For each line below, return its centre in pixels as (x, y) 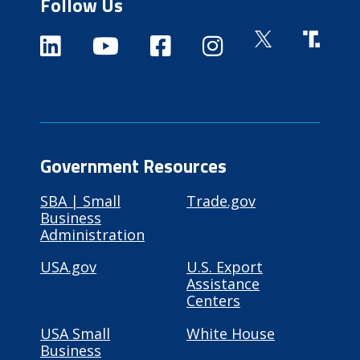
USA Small (76, 333)
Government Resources (134, 166)
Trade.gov (221, 201)
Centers (213, 301)
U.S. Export (225, 267)
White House (231, 333)
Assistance (223, 284)
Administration (93, 235)
